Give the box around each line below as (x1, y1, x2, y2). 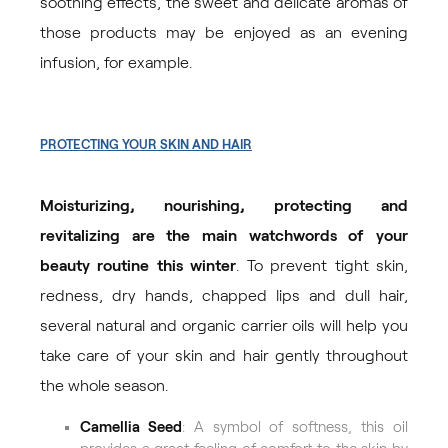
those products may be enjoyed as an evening (40, 24, 408, 42)
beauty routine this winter (40, 257, 237, 275)
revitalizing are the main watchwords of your (40, 227, 408, 245)
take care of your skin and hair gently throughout (40, 347, 408, 365)
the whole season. (40, 377, 176, 395)
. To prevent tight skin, (236, 257, 409, 275)
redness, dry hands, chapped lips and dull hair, (40, 287, 408, 305)
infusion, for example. (40, 54, 196, 72)
